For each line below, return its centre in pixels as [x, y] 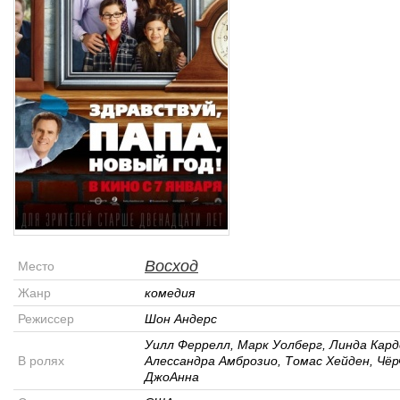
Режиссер [46, 319]
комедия [170, 293]
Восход [171, 266]
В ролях [41, 361]
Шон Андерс [181, 319]
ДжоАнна [172, 377]
